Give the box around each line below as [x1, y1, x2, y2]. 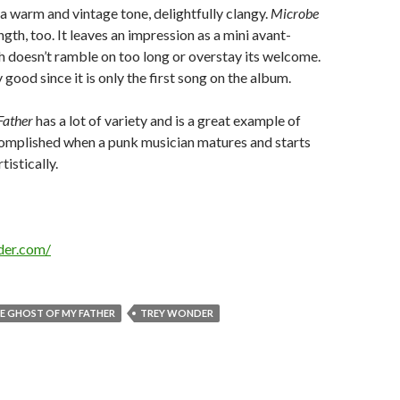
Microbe [271, 4, 319, 21]
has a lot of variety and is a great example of [33, 112, 301, 129]
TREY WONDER [140, 307, 213, 319]
